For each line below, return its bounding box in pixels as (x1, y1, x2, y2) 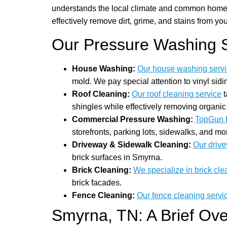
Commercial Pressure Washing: (72, 115, 193, 124)
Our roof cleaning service (132, 89, 221, 98)
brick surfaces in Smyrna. (72, 153, 162, 162)
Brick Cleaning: (72, 165, 131, 174)
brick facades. (72, 178, 122, 187)
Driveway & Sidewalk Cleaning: (72, 140, 191, 149)
